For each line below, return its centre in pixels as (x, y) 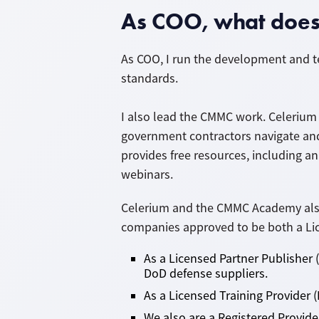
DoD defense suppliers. (205, 273)
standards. (151, 78)
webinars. (150, 174)
